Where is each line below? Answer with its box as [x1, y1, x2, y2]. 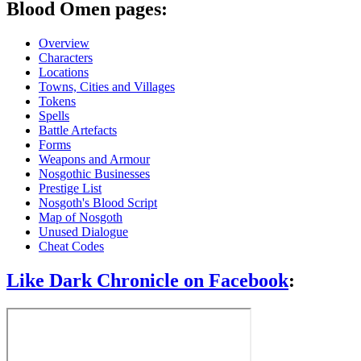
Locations [39, 65, 89, 80]
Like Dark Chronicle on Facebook [6, 270, 288, 292]
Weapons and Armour [39, 152, 150, 167]
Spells [39, 109, 69, 123]
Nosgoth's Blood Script [39, 196, 157, 210]
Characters [39, 51, 93, 65]
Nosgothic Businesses [39, 167, 150, 181]
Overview [39, 36, 89, 51]
